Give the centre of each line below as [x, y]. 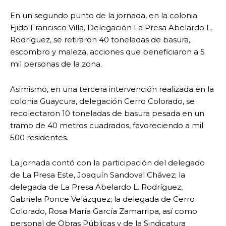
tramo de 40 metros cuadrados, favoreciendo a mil [107, 126]
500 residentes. [39, 138]
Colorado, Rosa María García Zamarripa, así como [104, 211]
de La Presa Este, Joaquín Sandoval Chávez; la [98, 175]
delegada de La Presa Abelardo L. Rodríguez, [96, 187]
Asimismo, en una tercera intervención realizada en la [112, 89]
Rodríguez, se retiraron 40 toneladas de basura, [100, 40]
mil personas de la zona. [56, 64]
